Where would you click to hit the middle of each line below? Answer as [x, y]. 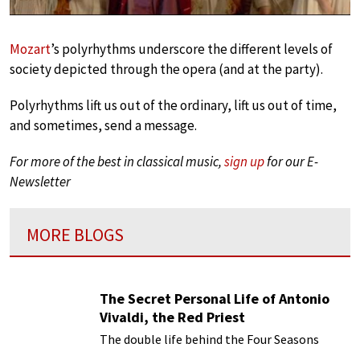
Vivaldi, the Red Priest [172, 317]
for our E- [291, 161]
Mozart [30, 49]
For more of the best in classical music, [117, 161]
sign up [244, 161]
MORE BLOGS [75, 234]
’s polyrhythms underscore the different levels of [192, 49]
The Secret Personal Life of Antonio [215, 299]
